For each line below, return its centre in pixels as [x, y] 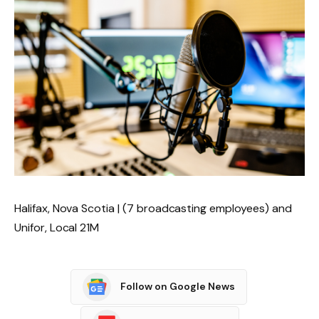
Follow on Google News [178, 287]
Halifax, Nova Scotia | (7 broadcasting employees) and [153, 208]
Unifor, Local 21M [57, 227]
